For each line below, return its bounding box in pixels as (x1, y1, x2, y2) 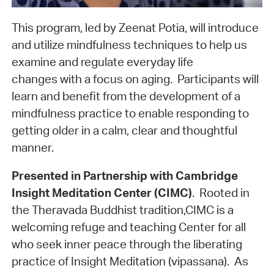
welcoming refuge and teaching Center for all (11, 220, 246, 235)
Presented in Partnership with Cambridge (11, 168, 238, 183)
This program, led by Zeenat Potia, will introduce (11, 20, 259, 35)
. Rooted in (191, 185, 250, 201)
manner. (11, 139, 54, 155)
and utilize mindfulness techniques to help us (11, 37, 247, 52)
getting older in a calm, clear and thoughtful (11, 122, 237, 138)
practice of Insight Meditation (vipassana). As (11, 254, 248, 269)
